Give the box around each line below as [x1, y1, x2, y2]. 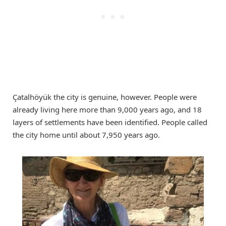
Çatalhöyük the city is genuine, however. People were [13, 92, 197, 102]
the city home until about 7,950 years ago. [13, 130, 160, 140]
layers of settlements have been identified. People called [13, 117, 207, 128]
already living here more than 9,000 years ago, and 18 [13, 104, 202, 115]
